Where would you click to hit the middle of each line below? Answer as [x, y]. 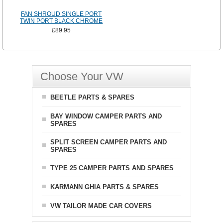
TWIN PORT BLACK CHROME [61, 21]
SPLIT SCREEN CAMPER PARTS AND [109, 142]
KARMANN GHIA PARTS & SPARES [105, 187]
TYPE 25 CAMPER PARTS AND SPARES [112, 168]
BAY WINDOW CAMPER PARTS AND [106, 116]
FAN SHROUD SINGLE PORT [61, 14]
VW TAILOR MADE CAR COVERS [101, 206]
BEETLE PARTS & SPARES [92, 98]
